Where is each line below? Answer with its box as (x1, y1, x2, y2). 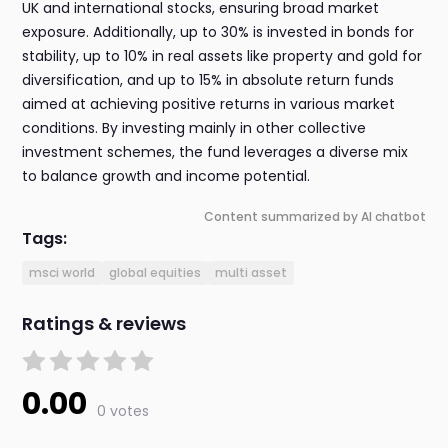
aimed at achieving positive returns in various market (22, 94, 396, 115)
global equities (109, 264, 202, 282)
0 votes (97, 401, 150, 422)
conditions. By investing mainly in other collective (22, 118, 367, 139)
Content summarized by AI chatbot (203, 208, 426, 226)
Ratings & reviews (22, 311, 187, 337)
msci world (29, 264, 96, 282)
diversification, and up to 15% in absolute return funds (22, 70, 395, 91)
